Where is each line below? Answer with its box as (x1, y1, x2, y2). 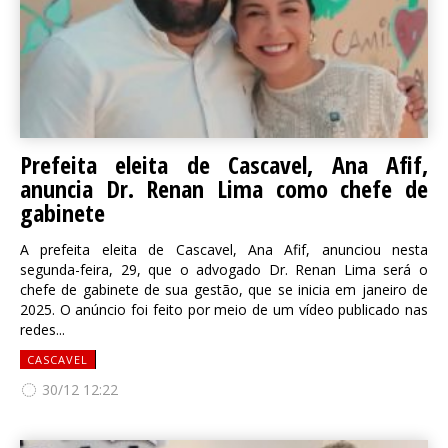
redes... (20, 320, 65, 339)
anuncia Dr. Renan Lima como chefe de (20, 172, 428, 205)
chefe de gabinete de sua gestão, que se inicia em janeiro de (20, 280, 428, 299)
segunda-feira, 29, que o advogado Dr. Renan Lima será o (20, 260, 428, 279)
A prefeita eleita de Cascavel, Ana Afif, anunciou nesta (20, 240, 428, 259)
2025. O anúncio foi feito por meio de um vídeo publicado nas (20, 300, 428, 319)
